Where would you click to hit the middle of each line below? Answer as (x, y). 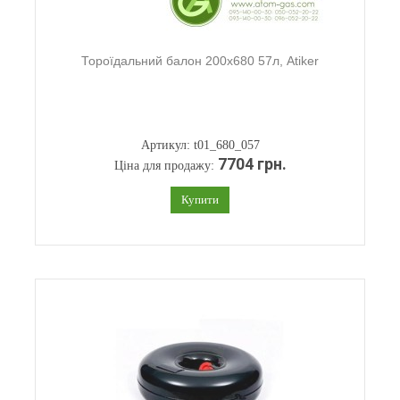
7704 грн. (252, 164)
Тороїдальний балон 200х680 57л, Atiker (200, 61)
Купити (200, 200)
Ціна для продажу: (166, 166)
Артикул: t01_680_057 (200, 145)
